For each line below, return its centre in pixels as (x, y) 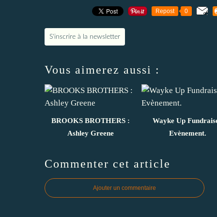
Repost (165, 11)
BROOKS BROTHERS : (91, 120)
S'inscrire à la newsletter (85, 37)
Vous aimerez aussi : (102, 70)
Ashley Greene (91, 133)
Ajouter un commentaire (124, 188)
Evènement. (187, 133)
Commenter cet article (108, 163)
